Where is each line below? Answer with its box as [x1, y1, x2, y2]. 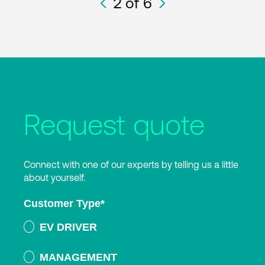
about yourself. [24, 172, 85, 183]
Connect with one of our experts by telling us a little [24, 159, 238, 170]
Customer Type [24, 198, 101, 210]
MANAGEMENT [40, 251, 117, 263]
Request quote [24, 108, 205, 141]
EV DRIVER [40, 221, 97, 233]
